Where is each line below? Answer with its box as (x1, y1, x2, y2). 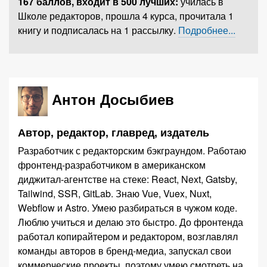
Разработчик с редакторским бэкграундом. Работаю (18, 144, 246, 157)
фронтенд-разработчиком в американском (18, 158, 206, 172)
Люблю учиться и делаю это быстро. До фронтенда (18, 215, 179, 229)
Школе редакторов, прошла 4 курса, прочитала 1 (18, 9, 234, 23)
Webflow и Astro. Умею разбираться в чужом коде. (18, 201, 237, 215)
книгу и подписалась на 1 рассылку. (18, 23, 178, 37)
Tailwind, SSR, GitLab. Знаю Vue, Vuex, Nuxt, (18, 187, 212, 200)
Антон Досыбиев (52, 89, 174, 110)
